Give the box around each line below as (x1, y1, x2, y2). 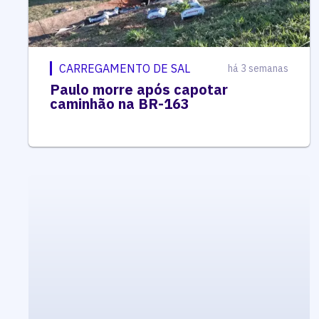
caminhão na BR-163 (50, 93, 189, 113)
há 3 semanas (227, 61, 288, 75)
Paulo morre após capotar (50, 79, 228, 99)
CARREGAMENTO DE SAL (59, 61, 190, 75)
